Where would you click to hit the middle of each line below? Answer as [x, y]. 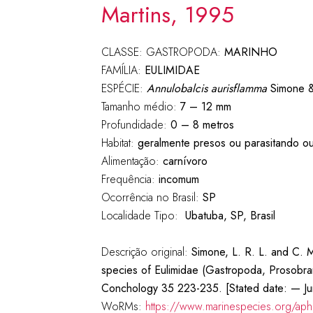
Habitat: [119, 143]
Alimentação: [132, 161]
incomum [177, 179]
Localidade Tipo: [143, 216]
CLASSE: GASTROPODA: [162, 52]
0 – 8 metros [202, 125]
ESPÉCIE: [124, 88]
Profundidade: [136, 125]
